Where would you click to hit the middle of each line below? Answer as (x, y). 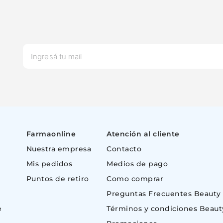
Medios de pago (137, 164)
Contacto (124, 149)
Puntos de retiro (57, 179)
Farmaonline (51, 134)
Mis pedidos (49, 164)
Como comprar (135, 179)
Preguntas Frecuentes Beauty (164, 194)
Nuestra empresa (58, 149)
